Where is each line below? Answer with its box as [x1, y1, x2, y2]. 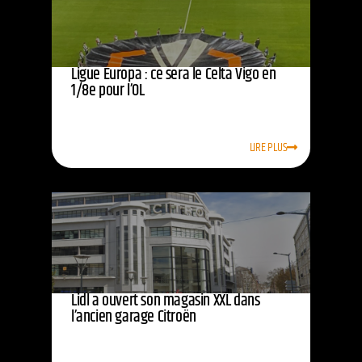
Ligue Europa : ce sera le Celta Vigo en [71, 62, 276, 88]
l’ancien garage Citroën [71, 305, 196, 330]
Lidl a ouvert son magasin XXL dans [71, 288, 260, 314]
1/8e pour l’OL [71, 78, 145, 104]
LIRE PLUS [249, 138, 288, 158]
